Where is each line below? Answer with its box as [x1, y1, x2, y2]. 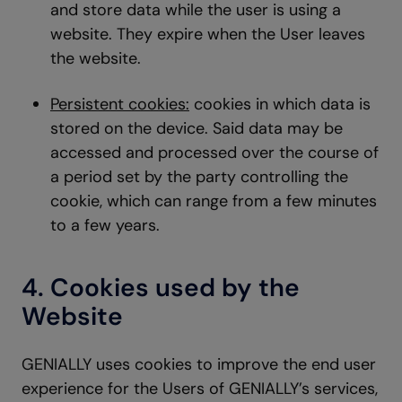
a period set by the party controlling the [50, 166, 348, 188]
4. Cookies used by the [22, 271, 300, 304]
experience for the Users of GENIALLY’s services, [22, 378, 378, 399]
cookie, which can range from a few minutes [50, 190, 377, 212]
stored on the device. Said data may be [50, 118, 343, 139]
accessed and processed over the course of [50, 142, 379, 163]
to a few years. [50, 214, 160, 236]
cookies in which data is [189, 93, 371, 115]
